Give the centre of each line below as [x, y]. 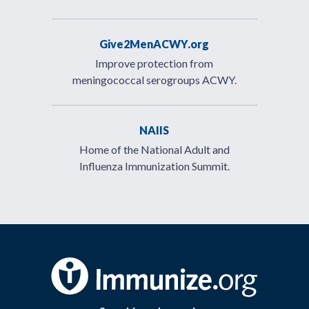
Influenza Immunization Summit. [154, 166]
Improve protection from [154, 63]
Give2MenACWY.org [154, 44]
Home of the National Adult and [154, 149]
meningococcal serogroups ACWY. [154, 80]
